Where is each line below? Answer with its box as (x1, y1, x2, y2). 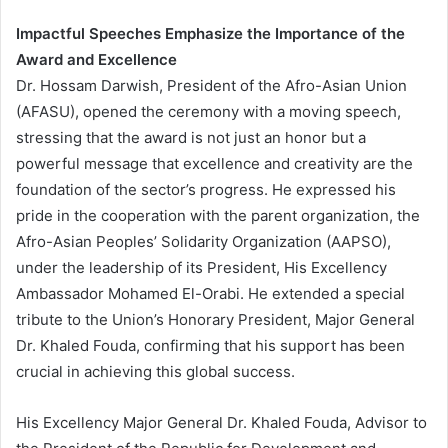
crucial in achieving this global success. (16, 362, 295, 381)
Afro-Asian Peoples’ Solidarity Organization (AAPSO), (16, 232, 391, 251)
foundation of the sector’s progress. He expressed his (16, 180, 396, 199)
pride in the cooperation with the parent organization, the (16, 206, 420, 225)
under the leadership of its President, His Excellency (16, 258, 387, 277)
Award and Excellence (16, 50, 177, 69)
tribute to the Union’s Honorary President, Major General (16, 310, 415, 329)
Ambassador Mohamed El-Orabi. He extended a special (16, 284, 405, 303)
